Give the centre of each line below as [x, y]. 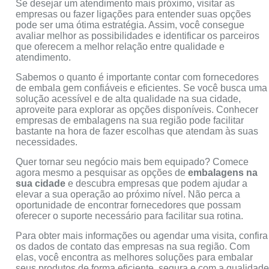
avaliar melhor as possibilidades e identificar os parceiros [138, 35]
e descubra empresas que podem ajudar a [157, 183]
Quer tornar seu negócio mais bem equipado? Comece [132, 162]
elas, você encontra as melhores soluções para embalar [134, 257]
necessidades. [47, 142]
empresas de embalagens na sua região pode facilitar [130, 120]
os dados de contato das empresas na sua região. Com [133, 246]
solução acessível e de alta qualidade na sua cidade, [128, 98]
